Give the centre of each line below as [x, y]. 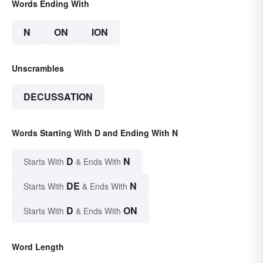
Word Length [38, 247]
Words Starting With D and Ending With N [95, 133]
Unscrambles [38, 68]
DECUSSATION [58, 97]
